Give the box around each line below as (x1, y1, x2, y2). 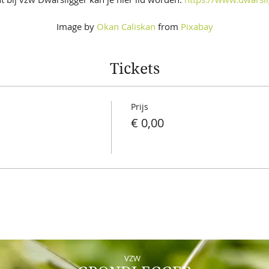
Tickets (109, 59, 160, 77)
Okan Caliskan (96, 20, 156, 33)
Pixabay (180, 20, 213, 33)
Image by (56, 20, 97, 33)
